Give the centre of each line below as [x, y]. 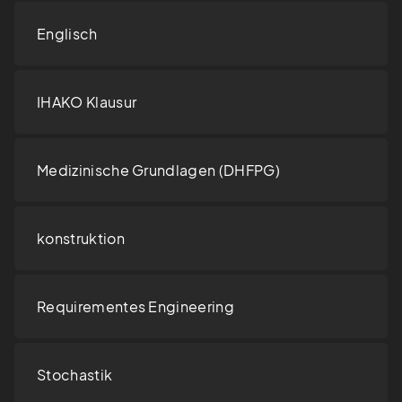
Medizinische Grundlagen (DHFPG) [158, 170]
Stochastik [75, 375]
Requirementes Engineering [135, 307]
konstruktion [81, 239]
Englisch [67, 34]
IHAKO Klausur [87, 102]
